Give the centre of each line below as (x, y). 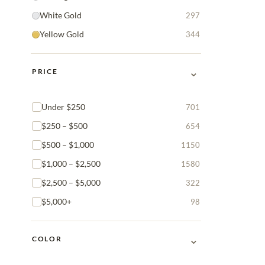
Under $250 (63, 107)
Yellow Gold (62, 34)
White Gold (61, 15)
